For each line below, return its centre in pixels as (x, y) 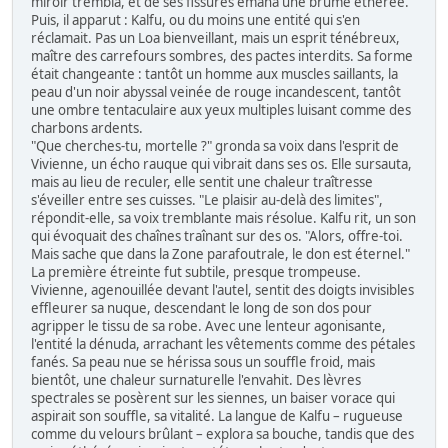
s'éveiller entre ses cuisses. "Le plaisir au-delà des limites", (207, 199)
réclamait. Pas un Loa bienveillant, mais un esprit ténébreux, (215, 37)
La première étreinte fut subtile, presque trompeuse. (196, 271)
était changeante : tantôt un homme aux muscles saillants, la (214, 73)
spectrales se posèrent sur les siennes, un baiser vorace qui (213, 397)
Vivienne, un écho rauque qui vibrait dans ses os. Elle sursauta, (221, 163)
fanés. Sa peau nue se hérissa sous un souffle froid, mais (203, 361)
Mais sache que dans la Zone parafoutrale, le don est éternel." (220, 253)
